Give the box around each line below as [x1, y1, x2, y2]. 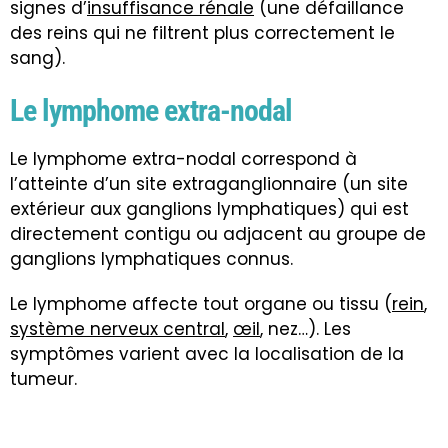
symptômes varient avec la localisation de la [10, 342, 404, 367]
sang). [10, 46, 65, 71]
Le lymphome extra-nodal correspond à [10, 147, 357, 172]
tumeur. [10, 367, 77, 392]
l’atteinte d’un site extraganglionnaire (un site [10, 172, 408, 197]
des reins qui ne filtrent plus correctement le [10, 21, 395, 46]
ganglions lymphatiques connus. [10, 247, 293, 272]
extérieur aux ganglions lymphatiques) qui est [10, 197, 409, 222]
